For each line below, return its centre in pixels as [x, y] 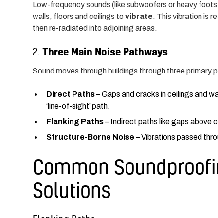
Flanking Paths [75, 121]
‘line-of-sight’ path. [78, 106]
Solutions [72, 190]
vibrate [139, 16]
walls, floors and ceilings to [79, 16]
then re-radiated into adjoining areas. [95, 28]
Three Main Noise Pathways [105, 51]
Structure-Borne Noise [91, 137]
